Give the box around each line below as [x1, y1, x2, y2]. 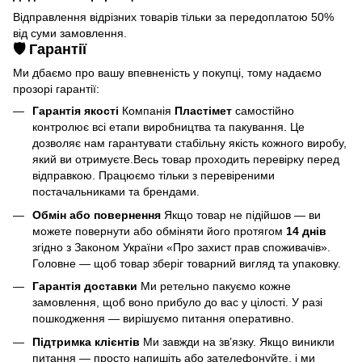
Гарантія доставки [32, 280, 137, 293]
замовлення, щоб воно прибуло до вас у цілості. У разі [32, 296, 322, 309]
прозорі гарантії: [13, 82, 99, 96]
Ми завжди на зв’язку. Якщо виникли [140, 335, 335, 348]
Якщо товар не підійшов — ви [161, 208, 321, 221]
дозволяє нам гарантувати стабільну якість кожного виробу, [32, 137, 347, 150]
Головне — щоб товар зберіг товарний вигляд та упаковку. [32, 256, 341, 270]
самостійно [232, 104, 294, 118]
